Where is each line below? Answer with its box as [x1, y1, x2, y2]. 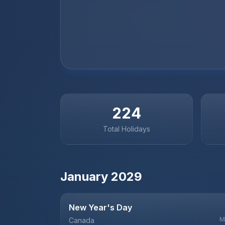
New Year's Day [69, 202, 132, 212]
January [60, 169, 108, 184]
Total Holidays [103, 125, 150, 133]
